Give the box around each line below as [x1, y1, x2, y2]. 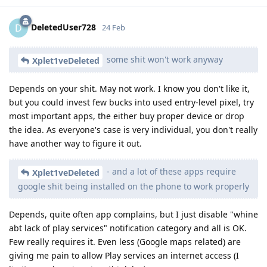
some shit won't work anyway [104, 54, 223, 66]
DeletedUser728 [31, 21, 96, 33]
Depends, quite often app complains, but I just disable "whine [9, 208, 258, 220]
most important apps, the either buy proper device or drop [9, 110, 244, 122]
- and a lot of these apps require [104, 165, 236, 177]
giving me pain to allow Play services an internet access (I [9, 249, 239, 261]
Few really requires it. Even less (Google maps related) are [9, 235, 241, 247]
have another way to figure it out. [9, 137, 142, 149]
